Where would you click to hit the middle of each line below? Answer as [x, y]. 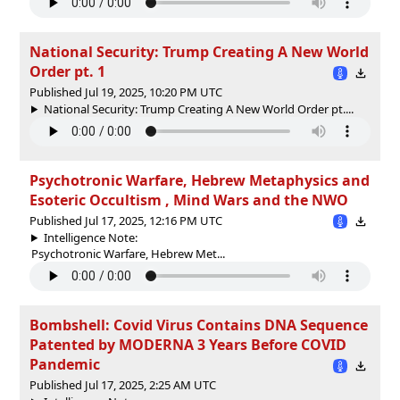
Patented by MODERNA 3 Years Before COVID [188, 344]
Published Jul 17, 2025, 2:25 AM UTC [123, 384]
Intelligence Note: [90, 237]
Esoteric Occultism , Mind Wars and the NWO [189, 200]
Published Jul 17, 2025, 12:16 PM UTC [126, 220]
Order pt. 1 [67, 71]
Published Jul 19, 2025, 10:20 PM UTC [126, 92]
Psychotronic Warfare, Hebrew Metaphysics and [200, 180]
